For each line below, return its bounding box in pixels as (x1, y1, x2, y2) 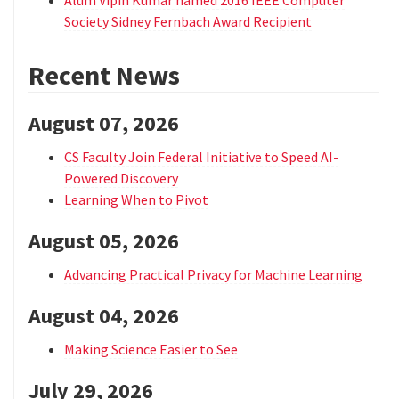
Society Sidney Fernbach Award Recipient (64, 12, 312, 30)
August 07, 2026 (28, 109, 179, 137)
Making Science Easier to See (64, 339, 238, 358)
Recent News (28, 57, 180, 92)
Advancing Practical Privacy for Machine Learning (64, 265, 362, 283)
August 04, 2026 (28, 301, 179, 330)
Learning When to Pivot (64, 190, 208, 208)
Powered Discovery (64, 168, 178, 187)
